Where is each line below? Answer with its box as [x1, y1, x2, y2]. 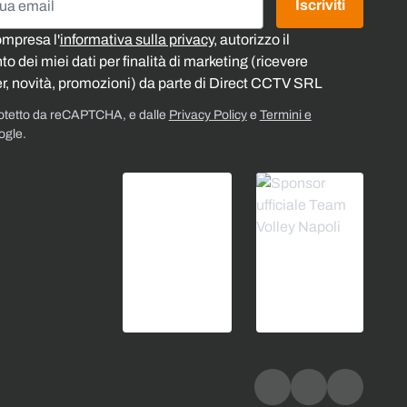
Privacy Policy [168, 107, 247, 122]
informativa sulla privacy [59, 31, 213, 47]
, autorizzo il [213, 31, 290, 47]
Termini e [259, 107, 312, 122]
